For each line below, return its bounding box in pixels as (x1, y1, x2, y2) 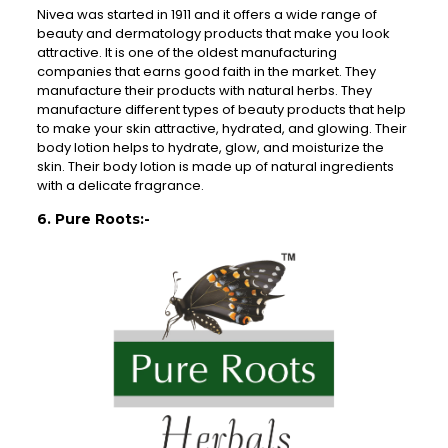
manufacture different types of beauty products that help (36, 100, 406, 120)
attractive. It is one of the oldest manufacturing (36, 43, 337, 63)
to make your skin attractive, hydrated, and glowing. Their (36, 119, 407, 139)
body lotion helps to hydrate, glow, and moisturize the (36, 138, 384, 158)
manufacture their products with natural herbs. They (36, 81, 372, 101)
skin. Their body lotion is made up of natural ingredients (36, 157, 394, 177)
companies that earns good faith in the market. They (36, 62, 376, 82)
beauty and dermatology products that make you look (36, 24, 390, 44)
